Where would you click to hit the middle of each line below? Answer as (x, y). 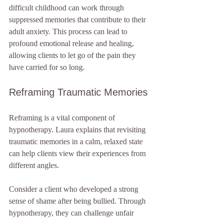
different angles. (35, 165)
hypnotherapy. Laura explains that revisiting (78, 130)
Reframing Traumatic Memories (78, 92)
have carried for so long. (47, 67)
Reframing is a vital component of (63, 118)
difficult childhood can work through (67, 8)
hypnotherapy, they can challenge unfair (72, 213)
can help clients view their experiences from (78, 153)
